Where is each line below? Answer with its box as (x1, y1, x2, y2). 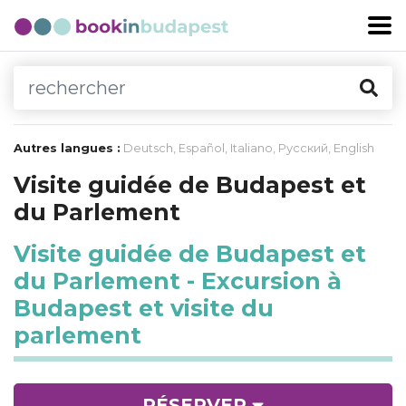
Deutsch (123, 141, 173, 155)
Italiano (230, 141, 273, 155)
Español (179, 141, 225, 155)
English (333, 141, 374, 155)
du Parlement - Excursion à (14, 267, 342, 295)
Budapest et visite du (14, 295, 274, 322)
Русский (278, 141, 328, 155)
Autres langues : (14, 141, 121, 155)
